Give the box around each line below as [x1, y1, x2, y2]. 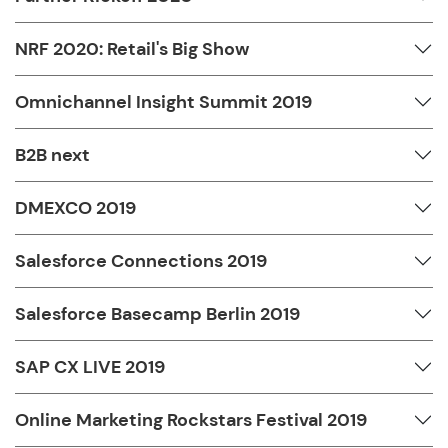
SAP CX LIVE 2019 [15, 354, 165, 379]
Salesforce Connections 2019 [15, 248, 267, 273]
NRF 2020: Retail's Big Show [15, 36, 249, 61]
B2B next [15, 142, 90, 167]
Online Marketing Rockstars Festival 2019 [15, 407, 367, 432]
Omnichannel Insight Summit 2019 [15, 89, 312, 114]
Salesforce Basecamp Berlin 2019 [15, 301, 300, 326]
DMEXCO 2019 [15, 195, 136, 220]
